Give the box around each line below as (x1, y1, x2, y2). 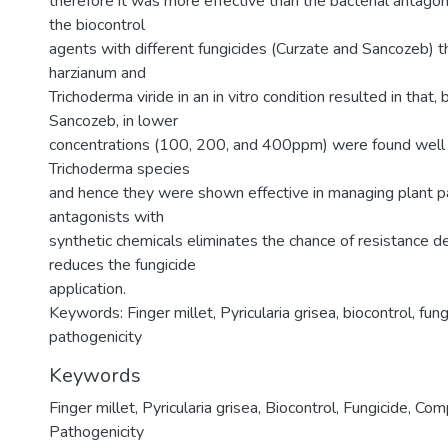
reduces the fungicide (49, 254, 196, 276)
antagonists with (49, 206, 164, 228)
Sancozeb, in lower (49, 110, 178, 132)
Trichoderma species (49, 158, 190, 180)
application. (49, 278, 126, 300)
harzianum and (49, 62, 146, 84)
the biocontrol (49, 14, 145, 36)
